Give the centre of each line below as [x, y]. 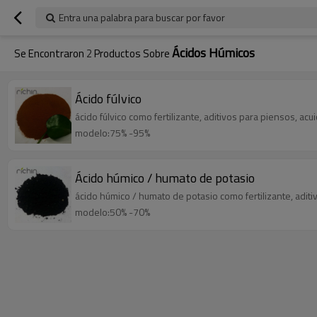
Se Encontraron [50, 53]
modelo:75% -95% [113, 133]
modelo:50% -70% [113, 212]
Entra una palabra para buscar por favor [142, 17]
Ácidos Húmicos [213, 53]
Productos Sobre [132, 53]
